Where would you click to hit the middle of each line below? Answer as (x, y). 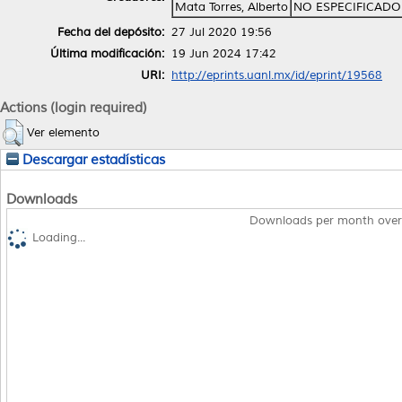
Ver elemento (63, 132)
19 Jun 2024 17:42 (224, 53)
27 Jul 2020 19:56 (222, 32)
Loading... (59, 238)
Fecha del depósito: (111, 32)
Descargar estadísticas (92, 159)
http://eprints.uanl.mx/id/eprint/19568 (277, 75)
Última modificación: (107, 53)
